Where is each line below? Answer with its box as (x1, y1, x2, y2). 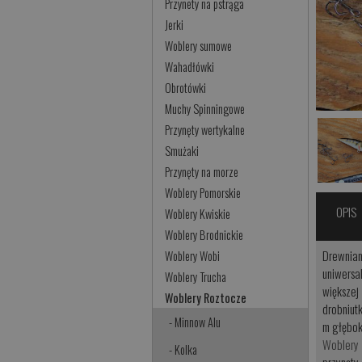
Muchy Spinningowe (165, 100, 246, 118)
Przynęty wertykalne (165, 121, 246, 139)
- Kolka (169, 341, 198, 359)
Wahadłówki (165, 58, 215, 76)
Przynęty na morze (165, 163, 239, 181)
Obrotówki (165, 79, 207, 97)
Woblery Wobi (165, 247, 221, 265)
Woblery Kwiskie (165, 205, 231, 223)
